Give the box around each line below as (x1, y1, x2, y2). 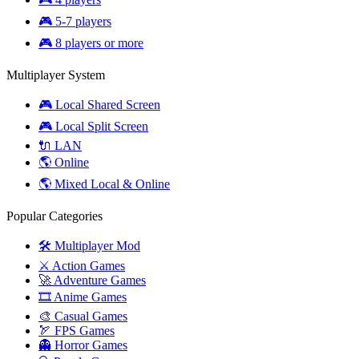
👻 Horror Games (38, 337, 127, 352)
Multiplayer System (6, 67, 105, 82)
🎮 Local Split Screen (38, 119, 148, 133)
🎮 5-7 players (38, 14, 111, 28)
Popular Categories (6, 208, 103, 223)
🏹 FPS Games (38, 323, 115, 337)
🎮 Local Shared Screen (38, 97, 160, 111)
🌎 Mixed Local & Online (38, 176, 170, 191)
